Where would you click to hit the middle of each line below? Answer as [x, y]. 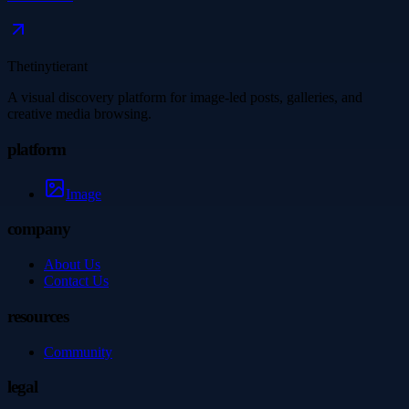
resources [38, 316]
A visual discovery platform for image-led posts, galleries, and [185, 98]
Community [78, 351]
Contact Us [76, 281]
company [39, 229]
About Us [72, 265]
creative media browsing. [79, 114]
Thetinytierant [47, 67]
